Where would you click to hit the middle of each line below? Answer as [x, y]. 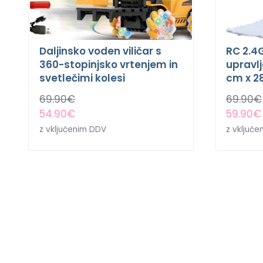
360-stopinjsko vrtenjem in [109, 64]
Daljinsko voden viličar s [100, 51]
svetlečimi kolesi [82, 78]
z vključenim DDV [73, 129]
